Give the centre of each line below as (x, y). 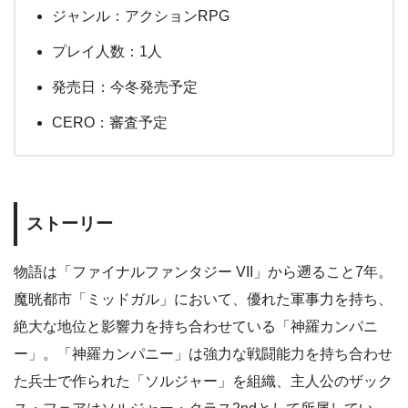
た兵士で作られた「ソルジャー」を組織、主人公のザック (203, 381)
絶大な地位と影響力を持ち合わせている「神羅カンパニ (196, 326)
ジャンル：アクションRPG (141, 16)
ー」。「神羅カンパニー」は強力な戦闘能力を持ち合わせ (203, 353)
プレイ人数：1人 (107, 52)
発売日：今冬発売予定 (125, 87)
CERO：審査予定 (110, 123)
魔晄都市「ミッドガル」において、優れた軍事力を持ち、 (203, 299)
